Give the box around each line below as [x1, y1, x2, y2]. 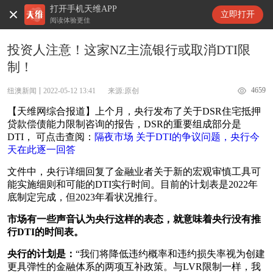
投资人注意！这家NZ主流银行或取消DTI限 [7, 43, 250, 57]
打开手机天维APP [50, 4, 117, 13]
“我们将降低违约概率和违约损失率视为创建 [76, 249, 265, 260]
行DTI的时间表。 [7, 227, 83, 238]
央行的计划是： [7, 249, 76, 260]
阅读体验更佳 [50, 16, 90, 24]
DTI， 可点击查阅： [7, 132, 94, 143]
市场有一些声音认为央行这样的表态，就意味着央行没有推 [7, 214, 261, 225]
